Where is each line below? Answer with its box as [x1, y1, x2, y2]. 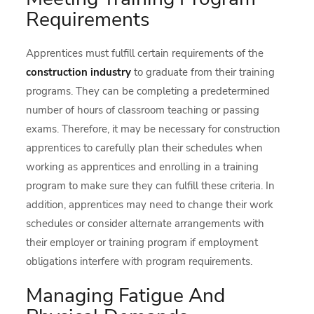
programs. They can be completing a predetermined [26, 83, 271, 98]
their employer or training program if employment [26, 235, 259, 250]
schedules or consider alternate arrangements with [26, 216, 265, 231]
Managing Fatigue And [26, 282, 226, 309]
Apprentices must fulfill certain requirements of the [26, 46, 264, 60]
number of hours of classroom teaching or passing [26, 102, 260, 117]
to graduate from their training [134, 64, 275, 79]
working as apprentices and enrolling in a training [26, 159, 259, 174]
